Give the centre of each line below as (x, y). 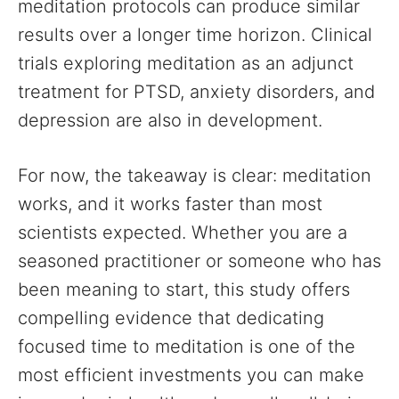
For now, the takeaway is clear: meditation (195, 175)
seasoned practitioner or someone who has (199, 261)
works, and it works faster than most (170, 204)
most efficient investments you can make (191, 375)
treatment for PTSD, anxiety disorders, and (196, 92)
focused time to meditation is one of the (187, 346)
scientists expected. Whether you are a (183, 232)
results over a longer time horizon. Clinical (195, 35)
